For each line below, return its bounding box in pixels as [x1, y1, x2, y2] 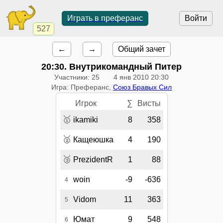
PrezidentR [73, 155, 113, 164]
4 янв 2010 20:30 [113, 73, 169, 81]
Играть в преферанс [67, 14, 143, 22]
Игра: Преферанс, [51, 83, 113, 91]
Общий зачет [117, 44, 165, 53]
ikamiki [73, 115, 98, 124]
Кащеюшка [73, 135, 113, 144]
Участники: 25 [54, 73, 100, 81]
